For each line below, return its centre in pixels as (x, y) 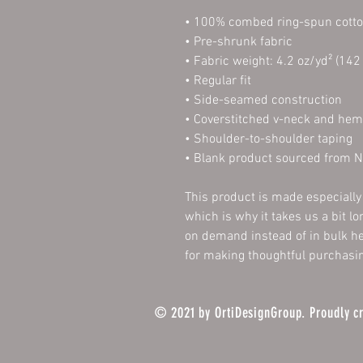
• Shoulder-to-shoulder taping (268, 139)
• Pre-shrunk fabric (238, 42)
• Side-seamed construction (263, 100)
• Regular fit (218, 81)
